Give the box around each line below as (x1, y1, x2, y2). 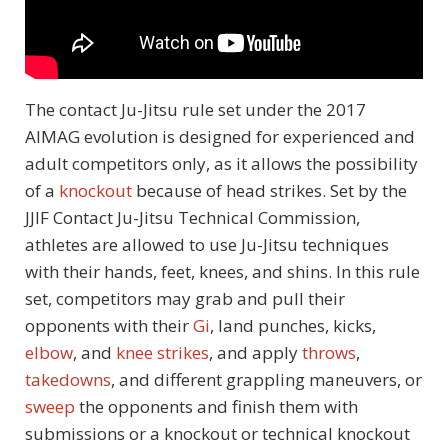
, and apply (209, 340, 302, 364)
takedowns (25, 367, 111, 391)
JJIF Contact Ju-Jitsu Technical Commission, (25, 205, 360, 229)
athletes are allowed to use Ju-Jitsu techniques (25, 232, 389, 256)
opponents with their (25, 313, 193, 337)
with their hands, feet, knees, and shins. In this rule (25, 259, 420, 283)
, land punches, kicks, (210, 313, 376, 337)
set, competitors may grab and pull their (25, 286, 345, 310)
